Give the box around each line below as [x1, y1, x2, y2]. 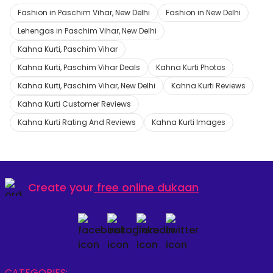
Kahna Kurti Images [152, 117, 225, 127]
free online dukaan [97, 179, 199, 195]
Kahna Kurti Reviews [171, 80, 246, 91]
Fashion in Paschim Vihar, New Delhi [18, 7, 150, 18]
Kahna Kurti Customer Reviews [18, 99, 131, 109]
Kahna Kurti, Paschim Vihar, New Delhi [18, 80, 155, 91]
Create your [28, 179, 94, 195]
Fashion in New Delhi [166, 7, 241, 18]
